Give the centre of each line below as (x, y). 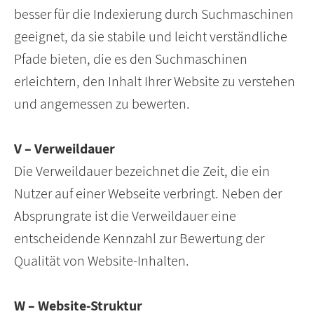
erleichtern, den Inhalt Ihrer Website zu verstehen (155, 82)
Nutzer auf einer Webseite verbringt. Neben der (148, 194)
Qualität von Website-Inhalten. (102, 261)
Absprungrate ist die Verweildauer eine (125, 216)
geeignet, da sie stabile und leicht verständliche (151, 37)
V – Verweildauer (64, 149)
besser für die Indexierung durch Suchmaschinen (154, 14)
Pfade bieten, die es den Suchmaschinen (131, 59)
